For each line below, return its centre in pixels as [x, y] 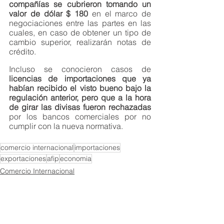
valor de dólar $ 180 [48, 13]
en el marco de [119, 13]
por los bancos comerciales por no [80, 116]
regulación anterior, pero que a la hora [80, 97]
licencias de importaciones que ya [80, 78]
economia [76, 158]
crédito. [22, 51]
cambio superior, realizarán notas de [80, 42]
